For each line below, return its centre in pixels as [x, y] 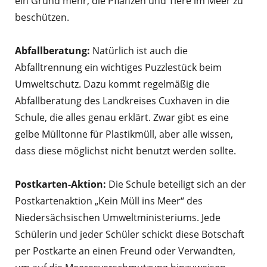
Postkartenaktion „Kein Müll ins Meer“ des [109, 201]
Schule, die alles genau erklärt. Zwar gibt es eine [122, 118]
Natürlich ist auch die [140, 51]
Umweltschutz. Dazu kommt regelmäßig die [112, 84]
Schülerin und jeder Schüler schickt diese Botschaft [130, 235]
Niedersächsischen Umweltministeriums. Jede [118, 218]
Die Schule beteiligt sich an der [177, 184]
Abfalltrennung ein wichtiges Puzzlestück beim [118, 68]
